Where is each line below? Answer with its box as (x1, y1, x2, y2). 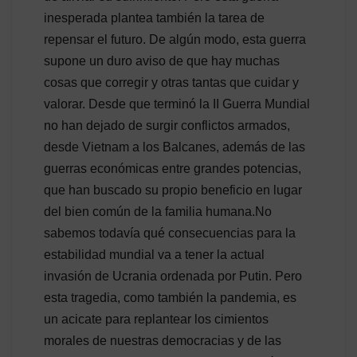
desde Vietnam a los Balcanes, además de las (44, 139, 305, 154)
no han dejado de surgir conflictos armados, (44, 118, 290, 132)
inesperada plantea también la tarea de (44, 10, 265, 25)
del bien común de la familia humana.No (44, 204, 272, 218)
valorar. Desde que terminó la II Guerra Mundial (44, 96, 310, 111)
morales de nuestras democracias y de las (44, 333, 281, 347)
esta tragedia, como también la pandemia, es (44, 290, 296, 304)
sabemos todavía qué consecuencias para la (44, 226, 296, 240)
